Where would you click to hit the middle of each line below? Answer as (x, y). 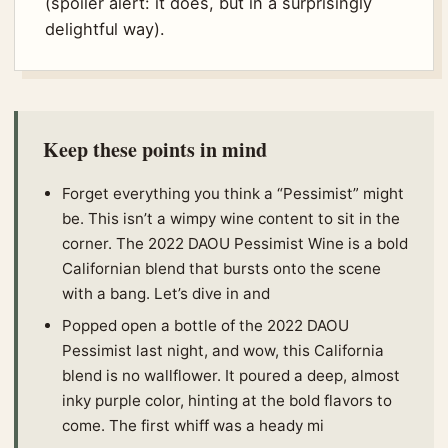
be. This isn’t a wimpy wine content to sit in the (231, 218)
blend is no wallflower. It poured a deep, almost (231, 375)
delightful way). (105, 28)
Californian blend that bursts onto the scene (221, 268)
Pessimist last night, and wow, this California (223, 350)
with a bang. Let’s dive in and (166, 293)
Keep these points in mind (155, 149)
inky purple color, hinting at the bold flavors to (227, 400)
